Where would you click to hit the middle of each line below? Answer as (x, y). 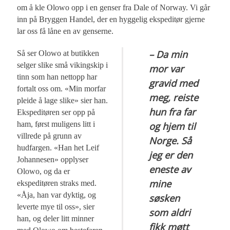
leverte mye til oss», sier (56, 207)
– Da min (168, 54)
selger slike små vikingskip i (63, 65)
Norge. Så (170, 141)
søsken (165, 198)
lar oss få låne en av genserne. (65, 31)
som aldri (170, 213)
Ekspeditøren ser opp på (56, 112)
